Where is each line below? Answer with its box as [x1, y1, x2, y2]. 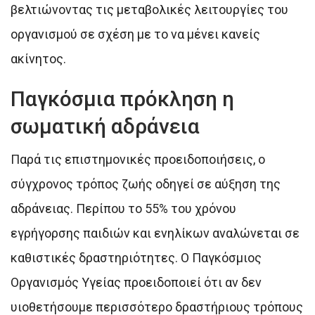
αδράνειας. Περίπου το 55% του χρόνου [11, 200, 236, 216]
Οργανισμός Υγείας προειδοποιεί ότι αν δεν [11, 274, 262, 290]
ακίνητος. [11, 51, 66, 66]
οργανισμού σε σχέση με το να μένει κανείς [11, 26, 260, 41]
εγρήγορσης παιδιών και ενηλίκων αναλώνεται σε [11, 225, 300, 240]
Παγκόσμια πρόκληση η [11, 86, 234, 111]
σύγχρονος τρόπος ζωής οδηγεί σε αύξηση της [11, 176, 281, 191]
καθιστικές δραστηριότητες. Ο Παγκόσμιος [11, 250, 262, 265]
